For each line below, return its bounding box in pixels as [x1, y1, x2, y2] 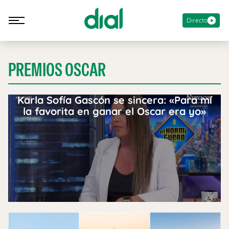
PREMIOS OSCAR [8, 58, 106, 82]
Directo [187, 16, 208, 24]
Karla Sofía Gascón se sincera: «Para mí [17, 94, 212, 106]
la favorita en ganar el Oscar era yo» [23, 105, 206, 118]
